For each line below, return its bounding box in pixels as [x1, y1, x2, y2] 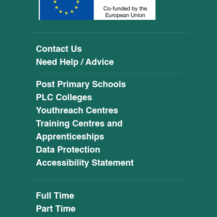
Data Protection [36, 142, 100, 157]
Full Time [36, 188, 74, 203]
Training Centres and [36, 116, 123, 131]
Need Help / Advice [36, 54, 114, 69]
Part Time [36, 201, 76, 216]
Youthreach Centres [36, 103, 118, 118]
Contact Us [36, 41, 82, 56]
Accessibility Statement [36, 155, 134, 170]
